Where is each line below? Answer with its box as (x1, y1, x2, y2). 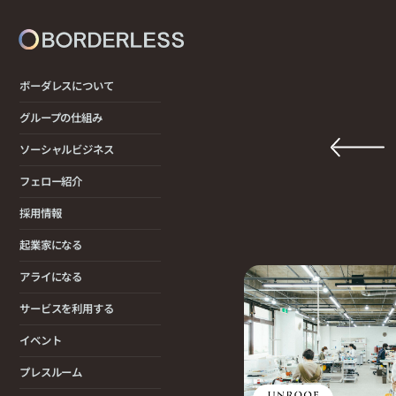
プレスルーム (19, 364, 83, 380)
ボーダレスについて (19, 78, 114, 94)
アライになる (19, 269, 83, 285)
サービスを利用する (19, 301, 114, 316)
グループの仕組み (19, 110, 103, 126)
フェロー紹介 (19, 173, 83, 189)
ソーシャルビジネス (19, 141, 114, 157)
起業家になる (19, 237, 83, 253)
